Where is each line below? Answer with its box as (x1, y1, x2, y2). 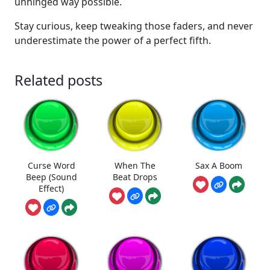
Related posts (14, 70, 102, 90)
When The (114, 160, 155, 172)
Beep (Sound (25, 171, 77, 183)
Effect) (39, 183, 64, 195)
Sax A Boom (195, 160, 242, 172)
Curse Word (27, 160, 75, 172)
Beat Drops (112, 171, 157, 183)
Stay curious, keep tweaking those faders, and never (14, 19, 253, 33)
